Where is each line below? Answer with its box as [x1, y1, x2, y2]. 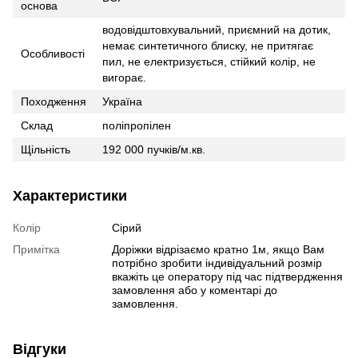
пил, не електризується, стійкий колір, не [102, 54, 316, 68]
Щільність [21, 142, 70, 156]
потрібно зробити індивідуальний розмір [112, 256, 322, 269]
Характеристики [13, 187, 127, 204]
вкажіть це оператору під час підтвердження [112, 269, 343, 283]
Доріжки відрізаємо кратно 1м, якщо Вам [112, 242, 324, 256]
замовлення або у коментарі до [112, 283, 277, 296]
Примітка [13, 242, 60, 256]
